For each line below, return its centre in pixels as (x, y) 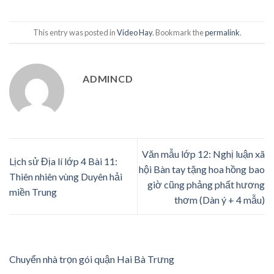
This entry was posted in (75, 32)
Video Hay (134, 32)
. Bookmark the (178, 32)
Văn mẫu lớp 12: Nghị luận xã (203, 154)
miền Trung (33, 192)
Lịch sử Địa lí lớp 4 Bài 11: (63, 161)
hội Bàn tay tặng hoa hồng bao (202, 169)
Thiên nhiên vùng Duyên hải (66, 177)
